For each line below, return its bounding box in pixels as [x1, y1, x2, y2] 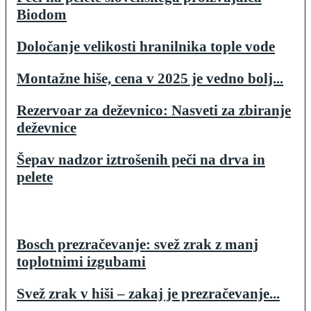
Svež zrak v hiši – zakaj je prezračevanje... [17, 285, 280, 302]
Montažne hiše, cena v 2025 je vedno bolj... [17, 69, 283, 87]
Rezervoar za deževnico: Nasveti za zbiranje [17, 101, 291, 119]
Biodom [17, 6, 67, 23]
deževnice [17, 119, 76, 136]
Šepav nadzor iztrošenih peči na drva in [17, 151, 265, 168]
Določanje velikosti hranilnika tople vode [17, 37, 275, 55]
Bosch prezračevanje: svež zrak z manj [17, 235, 258, 253]
